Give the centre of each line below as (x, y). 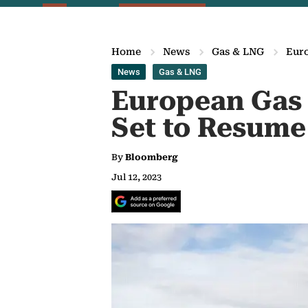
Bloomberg (152, 157)
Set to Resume (209, 128)
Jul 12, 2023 (136, 177)
